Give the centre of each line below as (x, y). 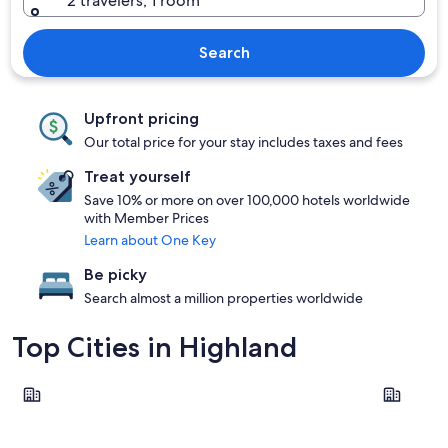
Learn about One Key (150, 240)
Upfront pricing (141, 118)
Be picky (115, 274)
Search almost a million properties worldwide (223, 298)
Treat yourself (137, 176)
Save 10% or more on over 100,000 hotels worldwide (247, 200)
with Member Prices (146, 218)
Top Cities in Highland (154, 347)
